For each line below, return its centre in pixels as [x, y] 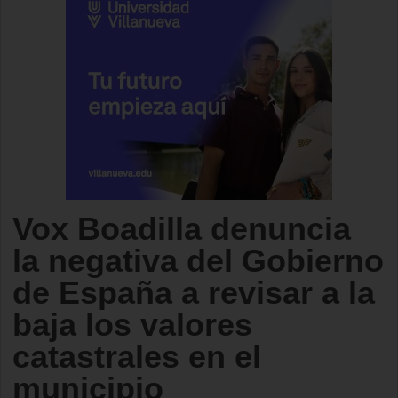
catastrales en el [137, 357]
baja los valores [132, 325]
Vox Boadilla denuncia [182, 229]
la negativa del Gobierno [198, 261]
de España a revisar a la [194, 293]
